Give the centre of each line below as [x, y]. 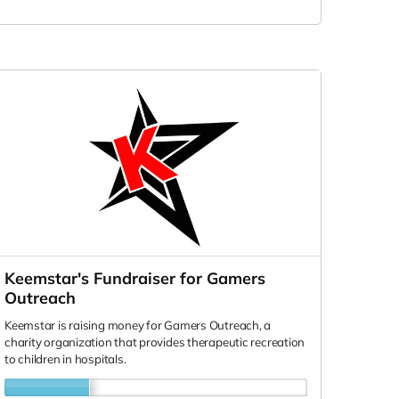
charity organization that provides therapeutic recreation [155, 342]
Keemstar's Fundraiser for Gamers [135, 278]
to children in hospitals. [65, 359]
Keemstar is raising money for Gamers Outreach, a [138, 325]
